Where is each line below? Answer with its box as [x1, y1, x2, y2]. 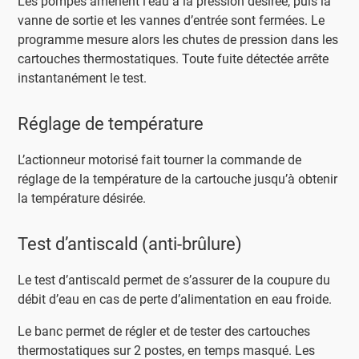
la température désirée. [18, 190, 147, 206]
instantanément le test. [18, 70, 147, 86]
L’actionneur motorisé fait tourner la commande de [18, 151, 302, 167]
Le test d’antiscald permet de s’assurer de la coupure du [18, 272, 331, 288]
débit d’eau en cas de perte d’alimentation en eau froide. [18, 291, 333, 307]
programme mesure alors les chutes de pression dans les [18, 31, 339, 47]
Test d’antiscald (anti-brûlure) [18, 233, 243, 254]
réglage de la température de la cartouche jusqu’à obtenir [18, 171, 338, 187]
